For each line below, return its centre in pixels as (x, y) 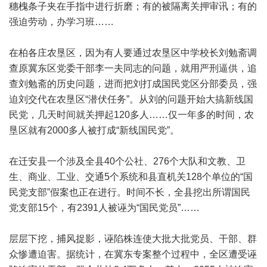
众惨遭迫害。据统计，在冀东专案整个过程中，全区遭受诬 (133, 254)
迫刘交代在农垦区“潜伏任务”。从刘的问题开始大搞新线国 (131, 99)
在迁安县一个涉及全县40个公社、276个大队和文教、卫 (127, 161)
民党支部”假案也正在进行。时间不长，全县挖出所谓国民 (130, 192)
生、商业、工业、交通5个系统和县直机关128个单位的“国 (131, 177)
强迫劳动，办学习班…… (61, 22)
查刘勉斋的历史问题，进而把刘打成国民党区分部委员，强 (133, 84)
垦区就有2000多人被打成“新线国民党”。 (97, 130)
